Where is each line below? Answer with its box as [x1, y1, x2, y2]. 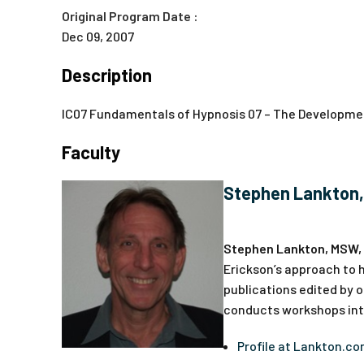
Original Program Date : [62, 8, 198, 24]
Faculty [62, 141, 120, 162]
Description [62, 64, 152, 85]
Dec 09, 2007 [62, 28, 134, 44]
